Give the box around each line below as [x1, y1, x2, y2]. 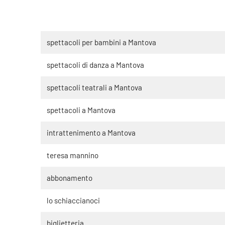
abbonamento [46, 173, 92, 182]
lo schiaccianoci [46, 195, 100, 205]
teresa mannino [46, 150, 98, 160]
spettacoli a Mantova [46, 105, 116, 115]
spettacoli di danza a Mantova [46, 60, 144, 69]
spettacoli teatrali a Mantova [46, 82, 142, 92]
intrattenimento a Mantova [46, 128, 136, 137]
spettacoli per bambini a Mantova [46, 37, 156, 47]
